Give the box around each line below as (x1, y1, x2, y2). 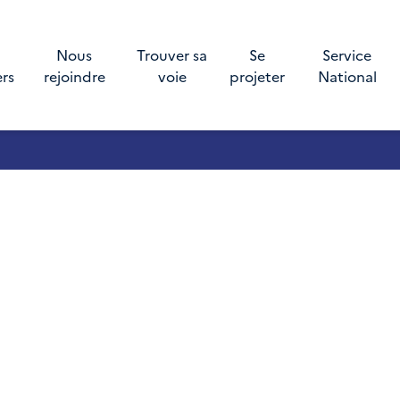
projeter (229, 66, 286, 86)
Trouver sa (137, 45, 208, 64)
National (317, 66, 377, 86)
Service (322, 45, 372, 64)
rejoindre (43, 66, 105, 86)
